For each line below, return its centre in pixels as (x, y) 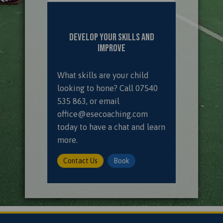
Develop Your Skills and (111, 37)
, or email (103, 101)
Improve (111, 48)
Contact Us (80, 161)
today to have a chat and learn (111, 127)
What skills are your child (103, 75)
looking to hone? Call (96, 88)
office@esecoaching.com (103, 114)
